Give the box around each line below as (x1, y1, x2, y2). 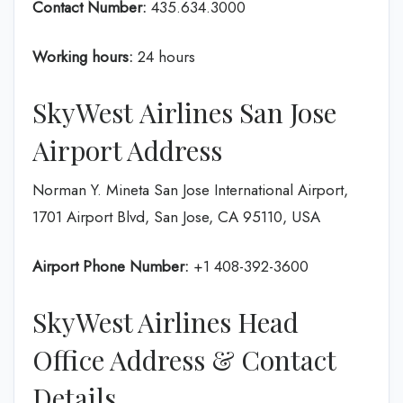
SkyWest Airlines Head (32, 303, 299, 340)
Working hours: (32, 46, 133, 67)
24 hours (133, 46, 195, 67)
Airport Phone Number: (32, 255, 189, 277)
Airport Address (32, 131, 222, 168)
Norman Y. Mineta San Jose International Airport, (32, 178, 348, 201)
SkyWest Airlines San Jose (32, 94, 336, 130)
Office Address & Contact (32, 341, 336, 378)
